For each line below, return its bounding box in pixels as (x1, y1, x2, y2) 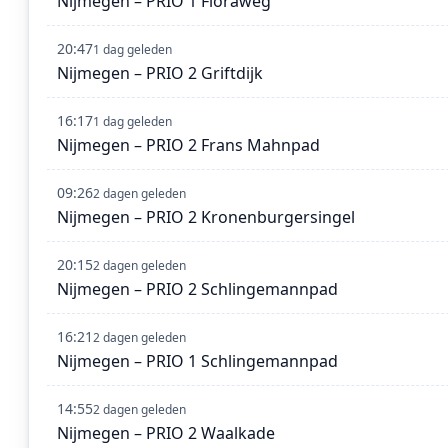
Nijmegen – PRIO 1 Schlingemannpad (57, 350, 338, 373)
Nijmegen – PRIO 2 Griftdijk (57, 62, 263, 85)
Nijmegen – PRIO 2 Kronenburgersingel (57, 206, 355, 229)
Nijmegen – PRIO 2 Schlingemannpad (57, 278, 338, 301)
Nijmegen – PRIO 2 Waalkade (57, 422, 275, 445)
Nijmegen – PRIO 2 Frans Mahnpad (57, 134, 320, 157)
